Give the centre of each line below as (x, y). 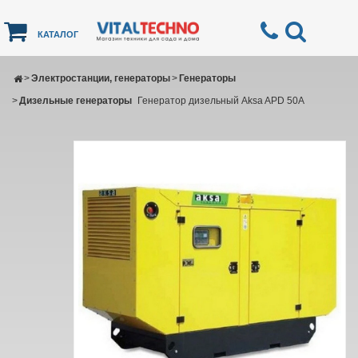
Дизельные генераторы (76, 101)
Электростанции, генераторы (101, 78)
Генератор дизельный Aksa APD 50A (221, 101)
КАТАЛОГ (58, 34)
